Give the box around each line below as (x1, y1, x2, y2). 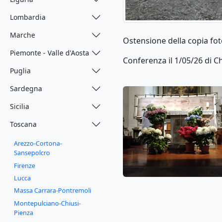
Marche (10, 30, 35, 40)
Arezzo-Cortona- (14, 139, 62, 148)
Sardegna (10, 84, 42, 94)
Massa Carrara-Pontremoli (14, 186, 91, 195)
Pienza (14, 208, 33, 217)
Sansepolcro (14, 148, 50, 158)
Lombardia (10, 12, 46, 22)
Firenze (14, 161, 35, 170)
